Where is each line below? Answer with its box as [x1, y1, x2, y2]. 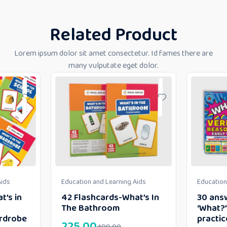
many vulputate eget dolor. [68, 59, 159, 72]
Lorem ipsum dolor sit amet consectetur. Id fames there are [14, 47, 213, 60]
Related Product [50, 20, 177, 50]
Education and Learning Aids [61, 176, 146, 188]
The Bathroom [61, 201, 120, 216]
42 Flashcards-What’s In [61, 191, 159, 205]
